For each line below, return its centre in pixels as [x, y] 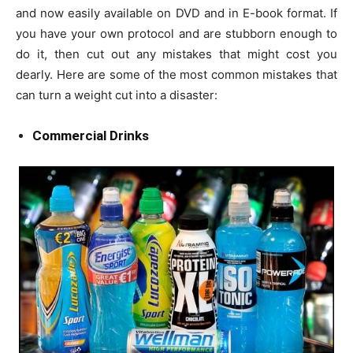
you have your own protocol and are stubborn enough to [176, 33]
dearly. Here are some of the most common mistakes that [176, 74]
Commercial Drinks [91, 135]
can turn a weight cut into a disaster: [117, 95]
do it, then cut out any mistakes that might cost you [176, 54]
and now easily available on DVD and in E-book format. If [176, 13]
